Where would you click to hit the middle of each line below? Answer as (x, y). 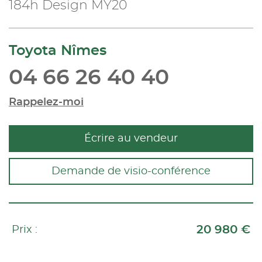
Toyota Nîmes (58, 51)
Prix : (25, 230)
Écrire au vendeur (131, 138)
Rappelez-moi (46, 102)
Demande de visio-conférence (131, 171)
